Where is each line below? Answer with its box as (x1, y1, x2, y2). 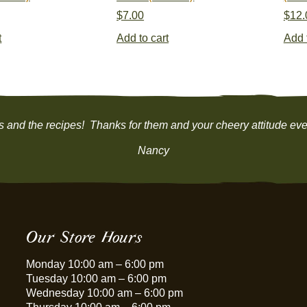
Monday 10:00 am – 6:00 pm (26, 258, 164, 271)
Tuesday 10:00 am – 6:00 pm (26, 273, 167, 285)
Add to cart (116, 32, 169, 44)
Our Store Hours (26, 227, 143, 247)
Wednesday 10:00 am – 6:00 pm (26, 287, 184, 299)
